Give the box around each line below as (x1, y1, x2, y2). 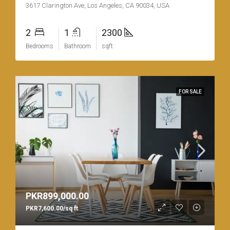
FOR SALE (179, 89, 202, 95)
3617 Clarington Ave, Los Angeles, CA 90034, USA (26, 2, 169, 10)
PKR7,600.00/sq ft (26, 205, 78, 213)
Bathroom (64, 43, 91, 50)
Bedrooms (26, 43, 53, 50)
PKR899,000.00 (26, 190, 89, 202)
